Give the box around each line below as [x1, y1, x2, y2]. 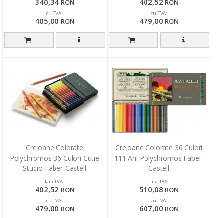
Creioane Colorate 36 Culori [115, 143, 203, 152]
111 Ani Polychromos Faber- [114, 153, 204, 163]
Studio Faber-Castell [23, 163, 87, 173]
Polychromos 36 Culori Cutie [10, 153, 100, 163]
